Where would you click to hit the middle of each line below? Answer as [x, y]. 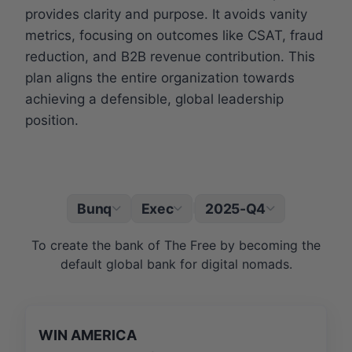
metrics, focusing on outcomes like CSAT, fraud [174, 35]
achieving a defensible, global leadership [154, 99]
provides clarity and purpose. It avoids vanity [166, 14]
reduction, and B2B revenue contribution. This [170, 56]
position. [52, 120]
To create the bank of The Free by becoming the [176, 245]
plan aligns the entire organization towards [160, 77]
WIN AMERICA [88, 335]
